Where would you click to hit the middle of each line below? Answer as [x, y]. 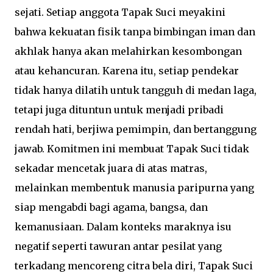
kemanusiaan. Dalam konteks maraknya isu [123, 226]
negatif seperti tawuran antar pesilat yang [118, 246]
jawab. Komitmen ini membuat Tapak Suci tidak [132, 148]
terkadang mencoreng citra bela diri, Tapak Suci [134, 265]
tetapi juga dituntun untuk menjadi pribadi [119, 109]
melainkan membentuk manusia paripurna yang [134, 187]
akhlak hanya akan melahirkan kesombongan [128, 51]
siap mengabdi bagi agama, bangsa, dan [111, 207]
